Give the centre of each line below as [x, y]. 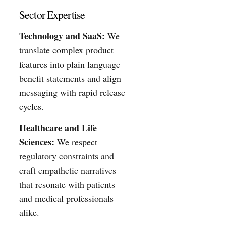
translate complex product [66, 50]
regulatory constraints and [67, 156]
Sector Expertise [52, 15]
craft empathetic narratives [68, 170]
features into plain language [70, 64]
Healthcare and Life [58, 128]
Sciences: [37, 142]
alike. [29, 213]
